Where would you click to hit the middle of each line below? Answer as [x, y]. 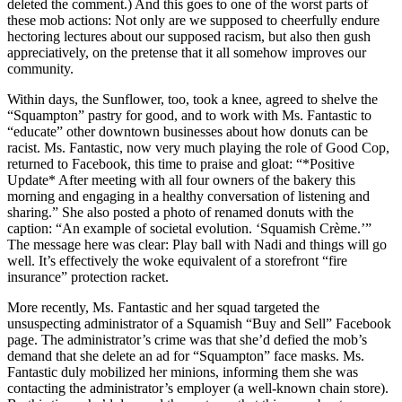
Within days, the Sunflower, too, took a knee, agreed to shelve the [192, 99]
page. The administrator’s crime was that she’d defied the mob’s [187, 339]
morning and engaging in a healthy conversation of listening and [188, 196]
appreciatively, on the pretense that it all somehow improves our [187, 52]
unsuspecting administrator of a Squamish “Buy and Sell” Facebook [199, 323]
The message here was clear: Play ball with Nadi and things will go [197, 244]
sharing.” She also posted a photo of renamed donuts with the [180, 212]
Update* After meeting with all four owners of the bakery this [181, 179]
